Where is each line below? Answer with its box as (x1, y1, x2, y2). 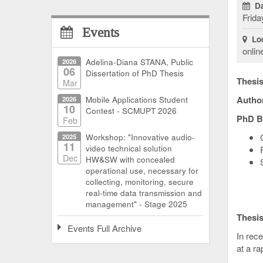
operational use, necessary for (86, 164, 198, 176)
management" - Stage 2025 (86, 198, 187, 210)
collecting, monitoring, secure (86, 176, 194, 187)
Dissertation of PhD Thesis (86, 67, 184, 79)
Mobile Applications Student (86, 93, 188, 105)
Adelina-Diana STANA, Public (86, 56, 193, 68)
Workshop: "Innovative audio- (86, 131, 195, 143)
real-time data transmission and (86, 187, 202, 198)
